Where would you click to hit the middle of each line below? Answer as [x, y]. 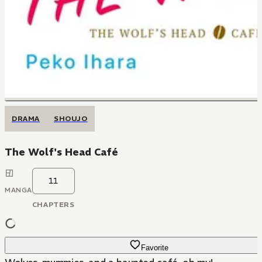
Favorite [154, 248]
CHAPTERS [53, 204]
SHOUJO [71, 118]
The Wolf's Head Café [61, 152]
